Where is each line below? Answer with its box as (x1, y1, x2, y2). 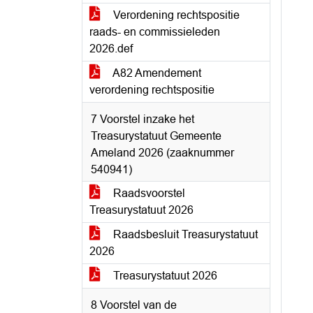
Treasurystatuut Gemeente (91, 130, 221, 142)
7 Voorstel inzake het (91, 113, 194, 125)
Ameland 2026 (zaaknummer (91, 147, 234, 159)
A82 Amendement (110, 67, 201, 79)
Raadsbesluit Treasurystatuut (110, 228, 258, 240)
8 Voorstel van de (91, 299, 177, 311)
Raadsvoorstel (110, 187, 185, 199)
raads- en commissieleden (89, 26, 220, 38)
